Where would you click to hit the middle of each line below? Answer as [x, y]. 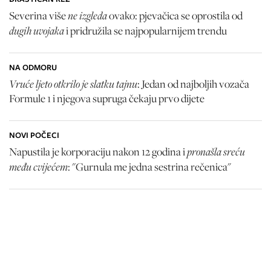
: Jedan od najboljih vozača [193, 83]
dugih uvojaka [37, 30]
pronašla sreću [216, 151]
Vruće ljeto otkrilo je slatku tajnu [73, 83]
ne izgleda [87, 15]
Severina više [38, 15]
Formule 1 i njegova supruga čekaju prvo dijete [107, 98]
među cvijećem [38, 166]
